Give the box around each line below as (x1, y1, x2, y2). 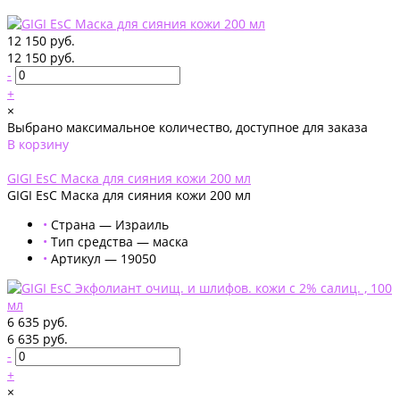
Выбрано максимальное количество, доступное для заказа (7, 118, 368, 136)
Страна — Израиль (51, 215, 169, 233)
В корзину (7, 135, 69, 153)
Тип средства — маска (51, 232, 188, 250)
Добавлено (7, 152, 74, 170)
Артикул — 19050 (51, 249, 156, 267)
